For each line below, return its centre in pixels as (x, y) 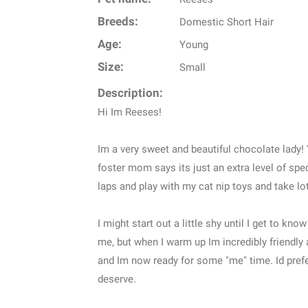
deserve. (117, 279)
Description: (130, 93)
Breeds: (118, 22)
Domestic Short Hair (226, 22)
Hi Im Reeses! (130, 112)
